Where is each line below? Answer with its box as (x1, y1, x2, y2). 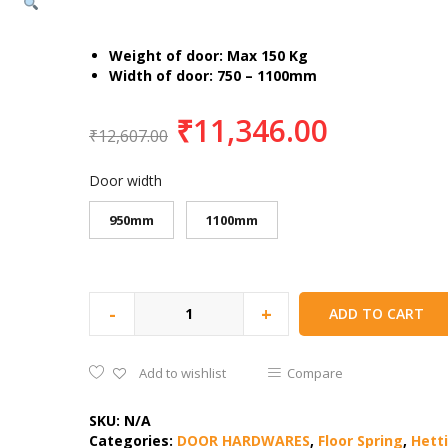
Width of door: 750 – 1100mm (109, 65, 317, 85)
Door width (89, 170, 162, 190)
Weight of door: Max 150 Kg (109, 45, 308, 65)
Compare (287, 363, 343, 382)
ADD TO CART (329, 303, 424, 323)
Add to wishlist (139, 363, 226, 382)
